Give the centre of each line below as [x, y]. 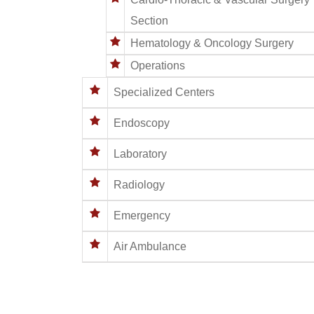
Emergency [142, 215]
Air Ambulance [150, 246]
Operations [158, 65]
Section [149, 20]
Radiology [139, 184]
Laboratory [140, 153]
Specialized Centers [164, 92]
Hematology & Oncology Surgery [212, 43]
